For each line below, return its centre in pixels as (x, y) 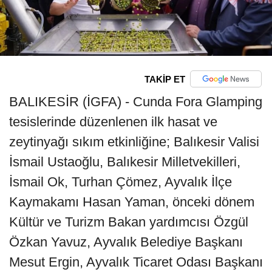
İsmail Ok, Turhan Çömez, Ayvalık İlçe (121, 182)
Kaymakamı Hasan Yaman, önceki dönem (132, 202)
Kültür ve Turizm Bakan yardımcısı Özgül (129, 222)
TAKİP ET (165, 79)
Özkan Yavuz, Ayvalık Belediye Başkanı (126, 242)
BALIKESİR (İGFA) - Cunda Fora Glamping (136, 102)
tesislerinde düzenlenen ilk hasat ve (113, 122)
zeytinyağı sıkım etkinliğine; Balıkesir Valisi (134, 142)
